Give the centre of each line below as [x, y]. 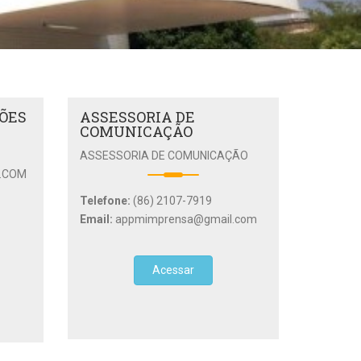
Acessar [173, 270]
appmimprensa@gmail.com [186, 220]
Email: [97, 220]
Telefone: [106, 201]
